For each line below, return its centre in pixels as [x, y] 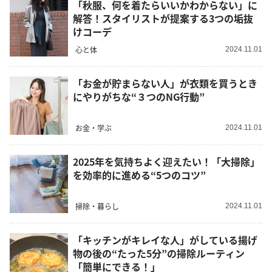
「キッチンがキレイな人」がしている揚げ [165, 240]
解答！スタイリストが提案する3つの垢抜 [163, 19]
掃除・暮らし [97, 206]
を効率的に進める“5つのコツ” [139, 175]
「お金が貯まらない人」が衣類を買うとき [165, 83]
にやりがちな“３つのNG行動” [139, 97]
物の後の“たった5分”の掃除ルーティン [159, 253]
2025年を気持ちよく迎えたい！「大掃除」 [166, 162]
